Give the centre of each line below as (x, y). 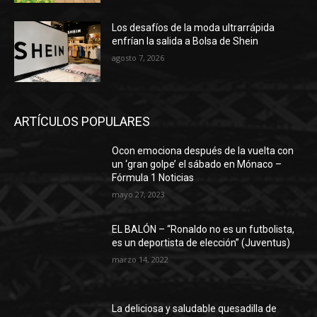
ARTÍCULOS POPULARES (82, 121)
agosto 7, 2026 (138, 57)
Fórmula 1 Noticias (153, 177)
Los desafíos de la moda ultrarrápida (194, 27)
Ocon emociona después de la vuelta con (203, 150)
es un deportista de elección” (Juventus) (201, 243)
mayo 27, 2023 (139, 194)
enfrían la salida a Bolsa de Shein (185, 41)
